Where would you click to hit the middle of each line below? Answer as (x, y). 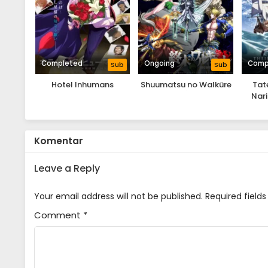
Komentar (59, 141)
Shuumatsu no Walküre (186, 85)
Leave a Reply (67, 169)
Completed (62, 64)
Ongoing (160, 64)
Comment (59, 215)
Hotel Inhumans (83, 85)
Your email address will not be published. (118, 197)
